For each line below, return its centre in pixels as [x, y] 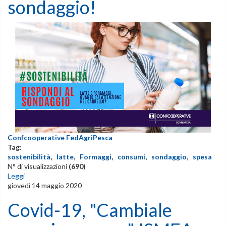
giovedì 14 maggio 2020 [45, 185]
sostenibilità [29, 156]
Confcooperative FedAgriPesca [60, 137]
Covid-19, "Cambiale [90, 210]
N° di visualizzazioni [38, 166]
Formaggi [96, 156]
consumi [131, 156]
